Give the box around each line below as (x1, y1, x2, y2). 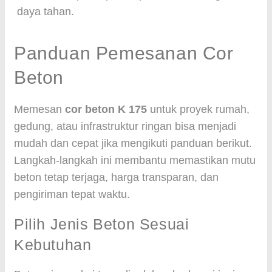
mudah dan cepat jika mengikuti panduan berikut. (14, 137, 252, 149)
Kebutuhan (14, 236, 92, 253)
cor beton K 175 (65, 103, 147, 115)
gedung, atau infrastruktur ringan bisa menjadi (14, 120, 236, 132)
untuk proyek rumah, (147, 103, 250, 115)
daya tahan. (17, 5, 74, 18)
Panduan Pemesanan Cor (14, 43, 234, 63)
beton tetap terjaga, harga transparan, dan (14, 171, 219, 183)
